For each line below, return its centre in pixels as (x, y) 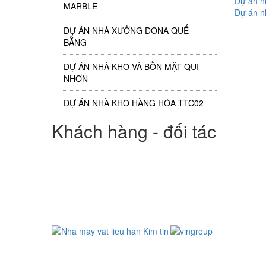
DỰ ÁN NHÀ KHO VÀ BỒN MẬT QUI (131, 66)
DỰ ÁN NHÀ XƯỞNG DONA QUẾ (126, 30)
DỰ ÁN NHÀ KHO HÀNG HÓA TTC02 (134, 103)
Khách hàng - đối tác (134, 131)
